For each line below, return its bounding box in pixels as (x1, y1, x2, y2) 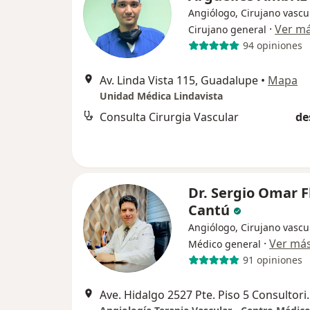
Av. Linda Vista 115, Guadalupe (100, 72, 258, 88)
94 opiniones (242, 39, 302, 53)
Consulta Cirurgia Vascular (100, 109, 239, 125)
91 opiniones (242, 253, 302, 267)
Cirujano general (188, 22, 266, 36)
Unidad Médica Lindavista (100, 89, 223, 102)
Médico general (188, 237, 261, 250)
